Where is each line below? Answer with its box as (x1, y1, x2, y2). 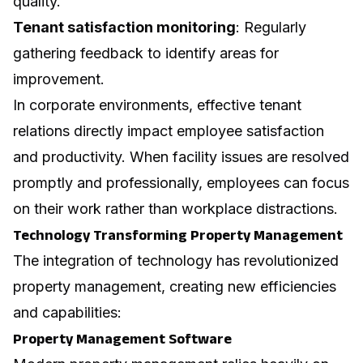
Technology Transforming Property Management (13, 227, 343, 244)
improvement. (13, 70, 105, 88)
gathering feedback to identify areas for (13, 45, 279, 62)
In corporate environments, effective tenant (13, 96, 301, 114)
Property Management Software (13, 331, 232, 348)
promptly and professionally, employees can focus (13, 174, 349, 192)
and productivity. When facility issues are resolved (13, 148, 349, 166)
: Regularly (236, 19, 306, 36)
